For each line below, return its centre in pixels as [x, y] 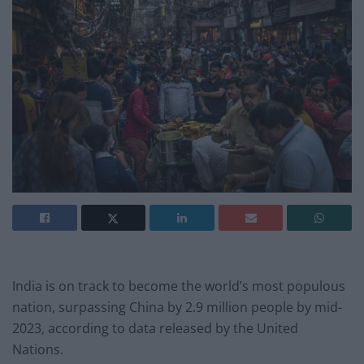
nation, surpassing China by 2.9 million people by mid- [177, 308]
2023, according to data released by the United [155, 329]
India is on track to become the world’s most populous [179, 286]
